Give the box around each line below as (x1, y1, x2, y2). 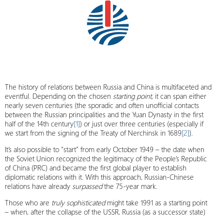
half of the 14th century (5, 119, 74, 128)
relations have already (5, 181, 72, 191)
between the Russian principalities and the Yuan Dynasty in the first (5, 109, 203, 119)
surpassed (72, 181, 102, 191)
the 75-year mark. (102, 181, 157, 191)
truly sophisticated (51, 198, 105, 207)
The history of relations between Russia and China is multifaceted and (5, 82, 212, 92)
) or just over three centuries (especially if (80, 119, 203, 128)
